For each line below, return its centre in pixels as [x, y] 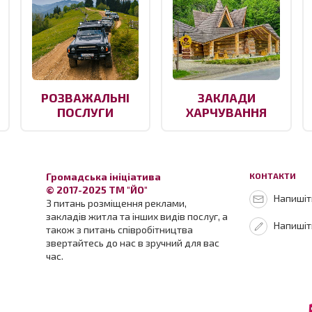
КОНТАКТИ [273, 176]
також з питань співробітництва [119, 230]
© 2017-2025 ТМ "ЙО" [97, 190]
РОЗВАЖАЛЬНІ [86, 98]
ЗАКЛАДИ [226, 98]
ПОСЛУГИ [86, 112]
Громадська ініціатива [103, 177]
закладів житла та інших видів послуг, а [137, 217]
